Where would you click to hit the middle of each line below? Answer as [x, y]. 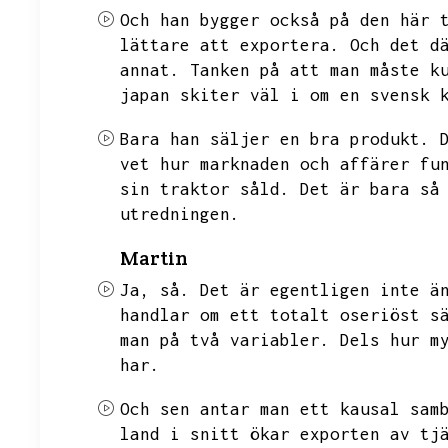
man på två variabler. [225, 340]
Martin [154, 258]
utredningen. [180, 214]
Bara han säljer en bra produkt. [275, 139]
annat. [150, 70]
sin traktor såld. [205, 189]
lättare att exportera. [230, 45]
